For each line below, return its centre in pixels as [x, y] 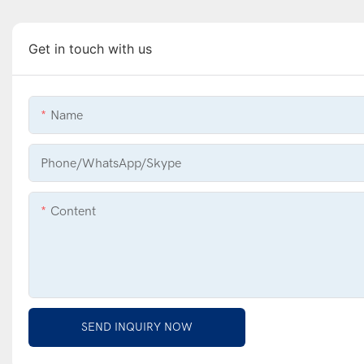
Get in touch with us [90, 48]
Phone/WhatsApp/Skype [111, 163]
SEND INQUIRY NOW [137, 327]
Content [73, 211]
